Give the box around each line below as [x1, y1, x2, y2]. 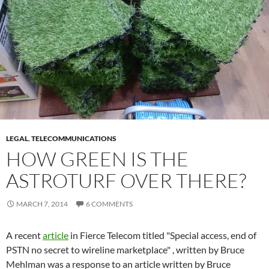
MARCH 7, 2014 [16, 199, 68, 208]
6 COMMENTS [86, 199, 133, 208]
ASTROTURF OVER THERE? [6, 168, 246, 193]
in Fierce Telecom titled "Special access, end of [68, 229, 256, 241]
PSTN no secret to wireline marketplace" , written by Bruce [6, 244, 244, 255]
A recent [6, 229, 43, 241]
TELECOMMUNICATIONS [31, 134, 116, 143]
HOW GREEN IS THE [6, 147, 189, 171]
